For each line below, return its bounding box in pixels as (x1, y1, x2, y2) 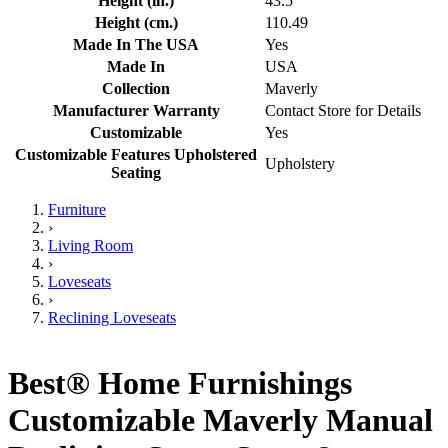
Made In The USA (73, 36, 199, 54)
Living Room (48, 237, 133, 255)
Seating (111, 164, 161, 182)
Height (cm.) (94, 14, 178, 32)
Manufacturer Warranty (52, 102, 220, 120)
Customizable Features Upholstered (15, 146, 257, 164)
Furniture (48, 201, 106, 219)
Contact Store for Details (265, 102, 421, 120)
